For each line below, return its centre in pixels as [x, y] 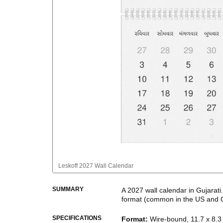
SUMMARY [68, 189]
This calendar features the [163, 215]
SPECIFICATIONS [77, 218]
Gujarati [209, 190]
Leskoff [68, 166]
